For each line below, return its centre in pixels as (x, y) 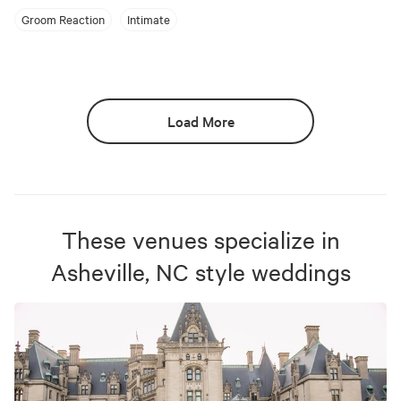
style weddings (269, 271)
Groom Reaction (63, 19)
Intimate (149, 19)
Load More (200, 120)
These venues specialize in (200, 239)
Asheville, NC (119, 271)
